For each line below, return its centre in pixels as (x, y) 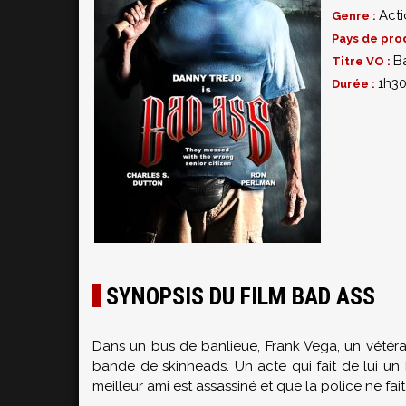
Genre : (355, 16)
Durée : (355, 84)
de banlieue (218, 346)
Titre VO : (362, 61)
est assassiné (215, 386)
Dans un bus (134, 346)
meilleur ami (131, 386)
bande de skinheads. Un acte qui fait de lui (238, 366)
